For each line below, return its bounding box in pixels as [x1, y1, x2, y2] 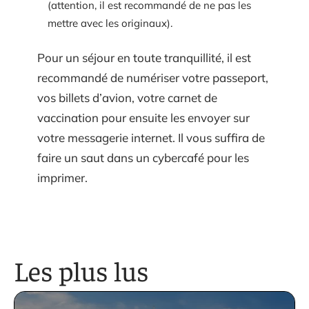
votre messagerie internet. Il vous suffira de [37, 130, 265, 146]
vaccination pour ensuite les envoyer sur [37, 110, 250, 126]
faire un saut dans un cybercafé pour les [37, 150, 249, 166]
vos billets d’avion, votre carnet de [37, 90, 217, 106]
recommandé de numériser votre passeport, [37, 70, 268, 86]
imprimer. [37, 170, 88, 186]
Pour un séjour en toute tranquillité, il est [37, 50, 251, 66]
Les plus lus [14, 252, 149, 288]
